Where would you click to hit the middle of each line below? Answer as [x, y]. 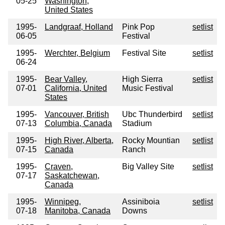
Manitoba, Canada [78, 211]
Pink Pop [138, 27]
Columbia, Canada [78, 124]
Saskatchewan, [72, 176]
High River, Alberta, [79, 141]
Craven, [59, 167]
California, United [76, 88]
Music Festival [148, 88]
